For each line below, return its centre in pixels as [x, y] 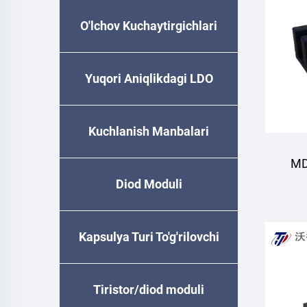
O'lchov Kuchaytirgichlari [149, 26]
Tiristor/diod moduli [149, 290]
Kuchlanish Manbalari [149, 131]
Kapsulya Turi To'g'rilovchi [149, 237]
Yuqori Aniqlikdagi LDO [149, 78]
